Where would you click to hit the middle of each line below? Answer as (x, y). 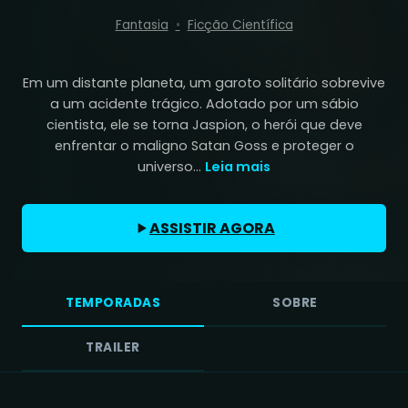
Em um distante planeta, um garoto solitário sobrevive (204, 82)
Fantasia (142, 25)
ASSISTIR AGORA (212, 228)
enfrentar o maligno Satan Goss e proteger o (204, 145)
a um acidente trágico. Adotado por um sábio (204, 103)
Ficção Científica (240, 25)
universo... (169, 166)
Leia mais (238, 166)
